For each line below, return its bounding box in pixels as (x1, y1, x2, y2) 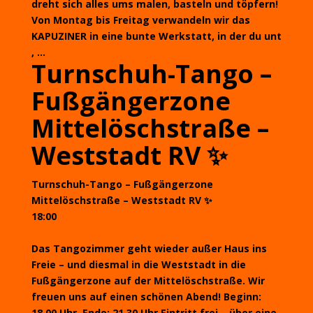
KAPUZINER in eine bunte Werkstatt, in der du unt (31, 29, 282, 43)
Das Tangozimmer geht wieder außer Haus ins (31, 242, 267, 255)
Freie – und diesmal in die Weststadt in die (31, 258, 246, 271)
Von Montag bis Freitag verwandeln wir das (31, 13, 250, 27)
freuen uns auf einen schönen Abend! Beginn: (31, 290, 261, 303)
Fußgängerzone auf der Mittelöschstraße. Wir (31, 274, 265, 287)
